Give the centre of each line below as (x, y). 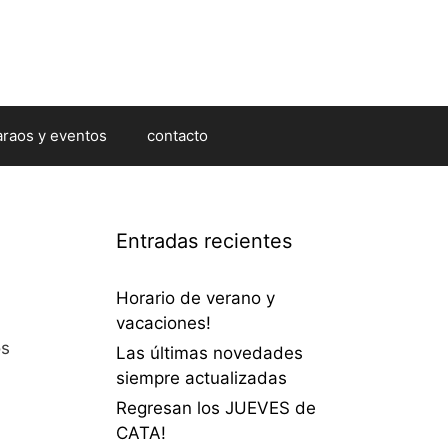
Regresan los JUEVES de (216, 407)
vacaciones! (163, 322)
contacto (177, 135)
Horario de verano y (195, 297)
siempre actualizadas (201, 377)
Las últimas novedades (209, 352)
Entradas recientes (204, 240)
